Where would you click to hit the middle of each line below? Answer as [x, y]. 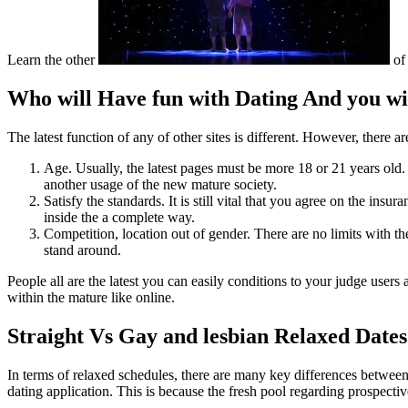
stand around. [82, 250]
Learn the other [53, 59]
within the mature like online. [91, 297]
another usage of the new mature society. [160, 184]
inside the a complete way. [119, 217]
